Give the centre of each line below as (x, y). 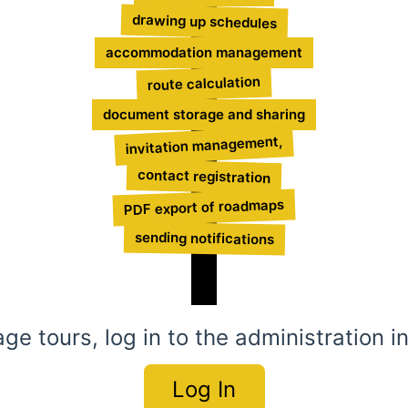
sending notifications (204, 238)
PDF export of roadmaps (204, 208)
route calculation (204, 84)
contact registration (204, 177)
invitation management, (204, 145)
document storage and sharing (204, 115)
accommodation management (204, 53)
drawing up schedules (204, 22)
